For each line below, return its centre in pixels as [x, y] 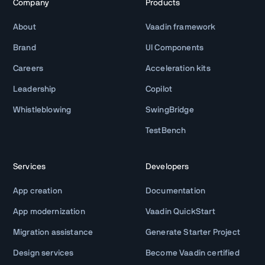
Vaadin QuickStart [180, 211]
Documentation [176, 191]
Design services [43, 253]
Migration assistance [53, 232]
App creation [38, 191]
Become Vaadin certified [193, 253]
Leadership [35, 89]
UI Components [175, 48]
